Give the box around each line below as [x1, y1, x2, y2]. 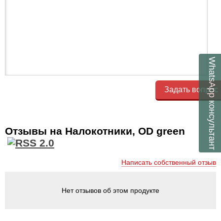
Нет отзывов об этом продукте [62, 186, 159, 194]
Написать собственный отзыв [121, 158, 216, 166]
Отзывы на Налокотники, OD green [5, 125, 188, 137]
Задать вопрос [164, 85, 218, 94]
